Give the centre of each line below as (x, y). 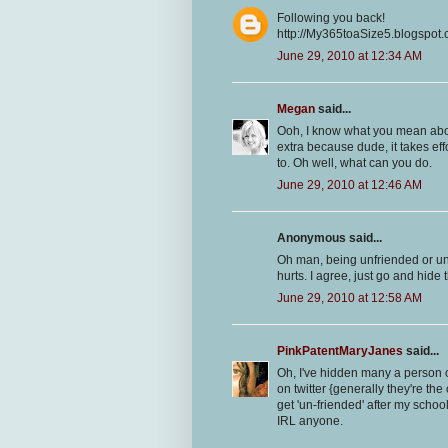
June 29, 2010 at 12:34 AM (349, 56)
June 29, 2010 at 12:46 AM (349, 185)
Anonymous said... (329, 238)
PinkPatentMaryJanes (340, 351)
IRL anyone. (310, 421)
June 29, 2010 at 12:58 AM (349, 298)
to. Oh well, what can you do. (354, 163)
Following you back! (331, 18)
